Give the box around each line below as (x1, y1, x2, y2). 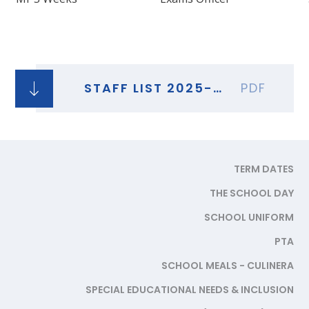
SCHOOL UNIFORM (203, 210, 294, 225)
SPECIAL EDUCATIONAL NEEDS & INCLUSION (85, 283, 294, 297)
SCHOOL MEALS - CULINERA (161, 259, 294, 273)
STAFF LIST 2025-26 (213, 79, 222, 97)
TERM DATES (233, 162, 294, 177)
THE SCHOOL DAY (209, 186, 294, 201)
